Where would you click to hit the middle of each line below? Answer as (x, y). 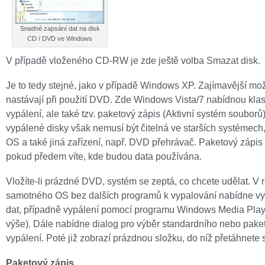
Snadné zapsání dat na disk (60, 28)
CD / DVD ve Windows (60, 38)
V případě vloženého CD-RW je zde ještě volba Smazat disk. (133, 60)
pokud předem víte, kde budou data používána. (104, 156)
